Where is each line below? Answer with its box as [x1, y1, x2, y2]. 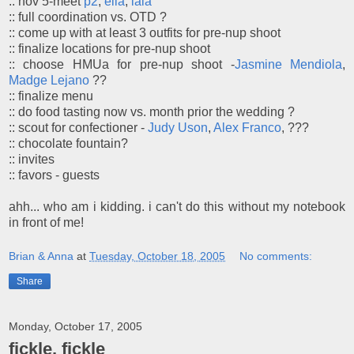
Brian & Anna [9, 250, 73, 263]
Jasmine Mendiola [234, 57, 343, 71]
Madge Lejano [9, 73, 89, 87]
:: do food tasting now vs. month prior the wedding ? [9, 104, 295, 119]
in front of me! [9, 215, 84, 229]
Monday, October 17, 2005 [9, 320, 142, 333]
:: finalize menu [9, 88, 93, 103]
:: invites [9, 152, 55, 166]
